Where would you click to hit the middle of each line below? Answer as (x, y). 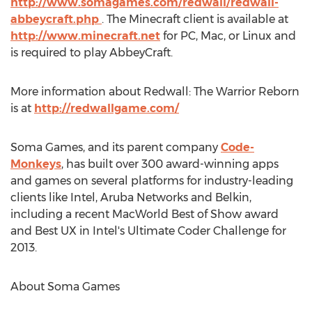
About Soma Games (65, 287)
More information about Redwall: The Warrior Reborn (155, 92)
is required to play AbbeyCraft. (92, 53)
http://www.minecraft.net (85, 36)
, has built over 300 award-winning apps (170, 164)
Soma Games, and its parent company (116, 147)
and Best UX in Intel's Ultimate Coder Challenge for (148, 231)
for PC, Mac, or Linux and (228, 36)
